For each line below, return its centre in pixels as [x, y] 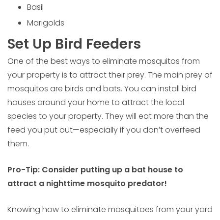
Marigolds [46, 23]
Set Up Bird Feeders [74, 44]
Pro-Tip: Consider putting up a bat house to [95, 170]
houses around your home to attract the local [96, 103]
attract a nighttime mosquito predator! [87, 184]
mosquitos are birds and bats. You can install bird [102, 89]
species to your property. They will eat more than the [108, 116]
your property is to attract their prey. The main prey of [110, 75]
